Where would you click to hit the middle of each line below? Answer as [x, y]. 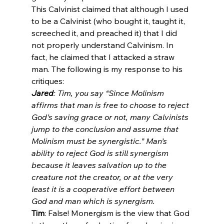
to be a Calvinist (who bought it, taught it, [109, 21]
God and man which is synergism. [93, 201]
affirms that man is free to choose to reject [111, 105]
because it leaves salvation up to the [100, 165]
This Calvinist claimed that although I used [111, 9]
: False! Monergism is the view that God [118, 213]
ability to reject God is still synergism [101, 153]
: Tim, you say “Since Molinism [109, 93]
